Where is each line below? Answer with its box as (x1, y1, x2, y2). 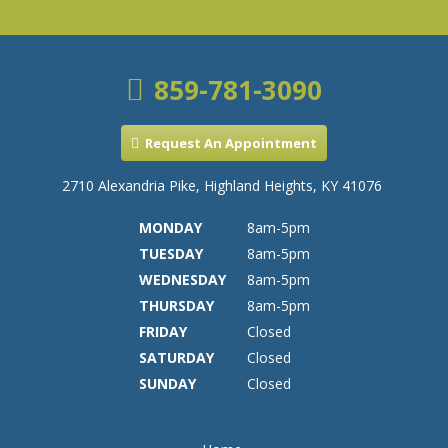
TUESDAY (138, 244, 203, 264)
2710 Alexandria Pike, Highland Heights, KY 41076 (61, 176, 382, 196)
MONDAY (138, 218, 202, 238)
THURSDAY (138, 296, 214, 316)
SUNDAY (138, 374, 196, 394)
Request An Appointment (145, 134, 317, 153)
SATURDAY (138, 348, 214, 368)
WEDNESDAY (138, 270, 226, 290)
